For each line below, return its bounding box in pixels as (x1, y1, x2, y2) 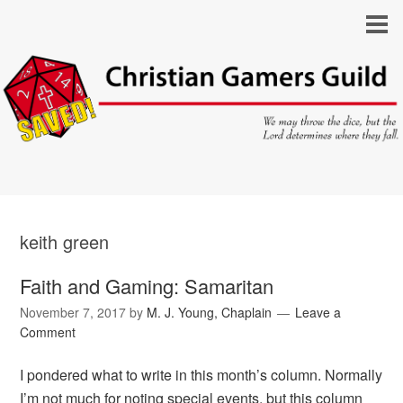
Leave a (295, 303, 342, 322)
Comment (20, 323, 76, 342)
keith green (20, 228, 110, 255)
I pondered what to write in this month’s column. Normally (20, 364, 383, 386)
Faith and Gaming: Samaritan (20, 272, 274, 300)
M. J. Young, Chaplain (147, 303, 273, 322)
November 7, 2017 (20, 303, 127, 322)
